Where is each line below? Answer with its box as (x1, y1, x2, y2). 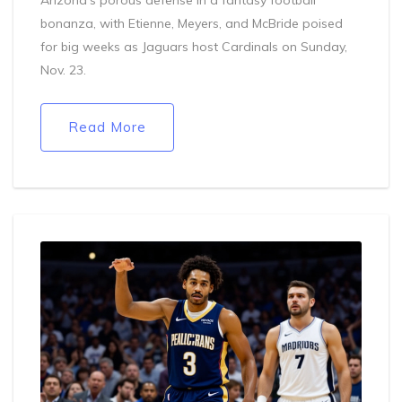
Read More (68, 118, 146, 135)
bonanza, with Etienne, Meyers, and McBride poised (40, 14, 343, 31)
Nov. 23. (40, 61, 86, 78)
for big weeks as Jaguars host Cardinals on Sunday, (40, 38, 347, 55)
